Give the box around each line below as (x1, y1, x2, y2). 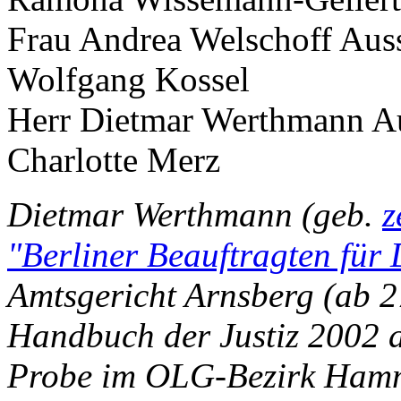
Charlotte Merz (7, 141, 220, 179)
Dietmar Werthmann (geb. (7, 195, 382, 234)
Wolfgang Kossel (7, 60, 250, 98)
